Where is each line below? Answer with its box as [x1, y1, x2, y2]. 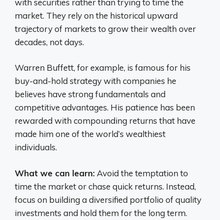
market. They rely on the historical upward [15, 10, 178, 21]
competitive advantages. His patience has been [15, 102, 195, 112]
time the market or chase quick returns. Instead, [15, 181, 196, 192]
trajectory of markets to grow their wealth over [15, 23, 196, 34]
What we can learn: [15, 167, 95, 178]
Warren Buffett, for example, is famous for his [15, 62, 191, 73]
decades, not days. [15, 36, 84, 47]
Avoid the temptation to [95, 167, 188, 178]
